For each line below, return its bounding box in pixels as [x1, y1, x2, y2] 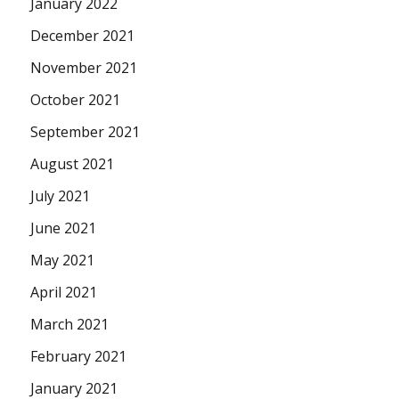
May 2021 [30, 250, 95, 271]
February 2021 [30, 346, 127, 367]
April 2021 [30, 282, 98, 303]
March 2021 [30, 314, 110, 335]
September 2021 [30, 122, 141, 142]
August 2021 [30, 154, 115, 175]
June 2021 [30, 218, 97, 239]
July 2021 [30, 186, 91, 207]
